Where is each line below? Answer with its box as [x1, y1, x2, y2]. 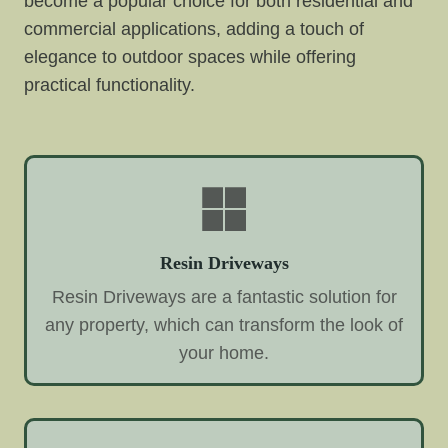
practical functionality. [24, 75, 195, 96]
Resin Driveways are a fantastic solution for [51, 287, 397, 308]
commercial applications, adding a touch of [24, 19, 364, 40]
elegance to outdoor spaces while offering [24, 47, 356, 68]
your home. [179, 343, 269, 364]
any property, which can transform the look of [45, 315, 403, 336]
